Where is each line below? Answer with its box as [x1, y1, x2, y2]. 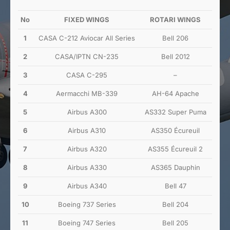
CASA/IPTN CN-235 [55, 52, 119, 61]
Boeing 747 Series [58, 219, 116, 227]
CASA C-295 [66, 71, 107, 79]
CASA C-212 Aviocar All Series [39, 34, 135, 42]
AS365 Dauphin [150, 163, 200, 171]
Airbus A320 [67, 145, 107, 153]
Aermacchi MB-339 [56, 89, 118, 98]
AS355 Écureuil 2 [148, 145, 203, 153]
